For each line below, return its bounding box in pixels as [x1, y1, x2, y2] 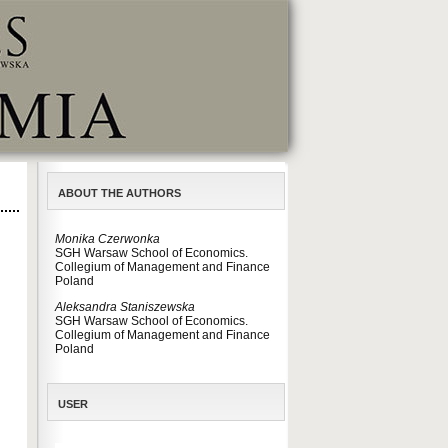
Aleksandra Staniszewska [55, 300, 195, 314]
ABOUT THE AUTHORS [58, 187, 181, 199]
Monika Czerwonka [55, 232, 160, 246]
